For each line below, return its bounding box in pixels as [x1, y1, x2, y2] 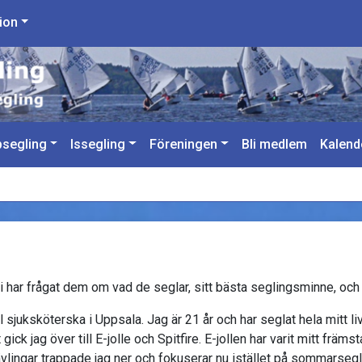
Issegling [70, 136, 126, 152]
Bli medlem [241, 136, 307, 152]
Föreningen [149, 136, 218, 152]
